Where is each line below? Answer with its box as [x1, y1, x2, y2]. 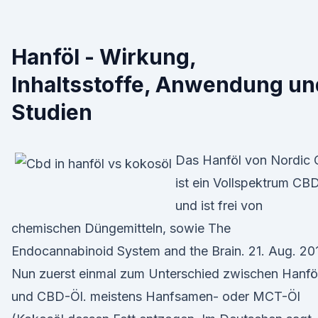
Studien [11, 99, 92, 125]
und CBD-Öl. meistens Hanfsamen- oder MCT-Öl [11, 289, 300, 304]
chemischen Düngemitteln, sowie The [11, 221, 231, 236]
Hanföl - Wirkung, [11, 44, 196, 70]
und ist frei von [175, 198, 263, 213]
